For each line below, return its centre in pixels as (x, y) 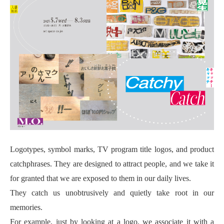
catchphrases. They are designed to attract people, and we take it (112, 163)
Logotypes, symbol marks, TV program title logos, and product (112, 149)
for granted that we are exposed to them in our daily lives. (100, 178)
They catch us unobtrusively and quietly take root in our (112, 192)
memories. (26, 207)
